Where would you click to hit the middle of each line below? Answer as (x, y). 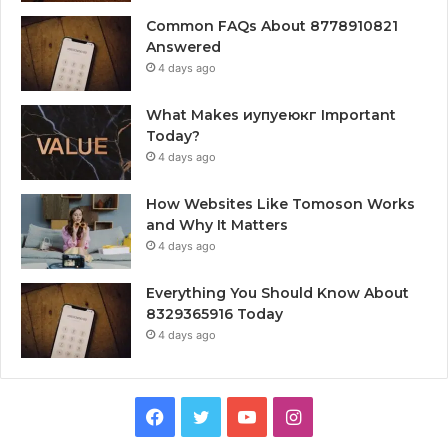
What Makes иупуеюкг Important (271, 115)
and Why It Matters (217, 225)
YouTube (291, 416)
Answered (183, 47)
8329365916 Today (214, 314)
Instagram (342, 416)
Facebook (205, 416)
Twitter (239, 416)
